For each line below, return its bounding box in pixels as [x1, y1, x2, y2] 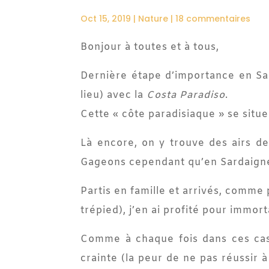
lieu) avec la [80, 89, 147, 102]
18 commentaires [175, 12, 251, 25]
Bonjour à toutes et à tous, [80, 41, 220, 54]
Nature [138, 12, 169, 25]
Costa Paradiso [147, 89, 226, 102]
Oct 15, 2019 [80, 12, 131, 25]
